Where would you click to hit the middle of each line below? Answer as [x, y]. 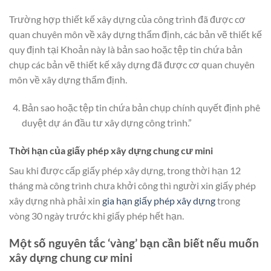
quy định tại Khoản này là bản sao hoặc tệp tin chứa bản [126, 50]
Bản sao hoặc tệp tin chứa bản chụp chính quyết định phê [141, 108]
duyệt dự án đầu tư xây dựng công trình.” [106, 123]
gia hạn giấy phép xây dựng [159, 200]
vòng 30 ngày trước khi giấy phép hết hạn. [96, 215]
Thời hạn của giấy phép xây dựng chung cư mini [111, 150]
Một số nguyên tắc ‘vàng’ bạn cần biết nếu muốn [134, 243]
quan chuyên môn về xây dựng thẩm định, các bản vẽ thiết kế [135, 34]
